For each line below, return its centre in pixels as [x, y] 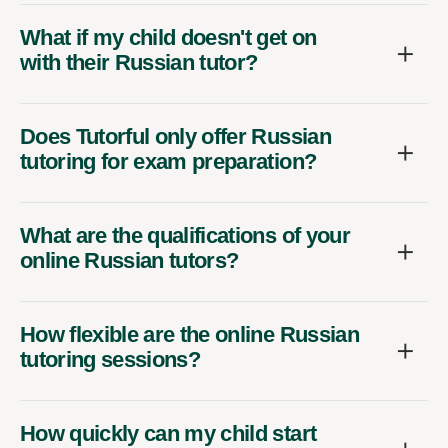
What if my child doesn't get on [168, 37]
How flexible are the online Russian [189, 334]
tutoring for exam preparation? [168, 161]
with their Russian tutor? [139, 62]
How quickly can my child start [168, 433]
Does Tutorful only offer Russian [175, 136]
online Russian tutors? [129, 260]
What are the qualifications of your [185, 235]
